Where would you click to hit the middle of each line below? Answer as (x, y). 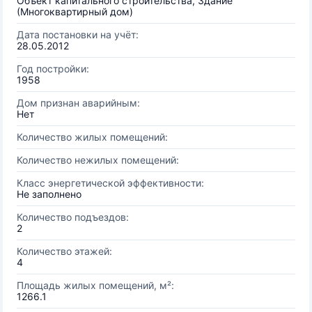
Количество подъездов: (73, 217)
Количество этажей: (64, 251)
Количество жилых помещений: (92, 137)
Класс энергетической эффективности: (110, 183)
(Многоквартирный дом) (75, 11)
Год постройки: (53, 69)
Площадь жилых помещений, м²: (95, 285)
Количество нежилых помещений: (98, 160)
